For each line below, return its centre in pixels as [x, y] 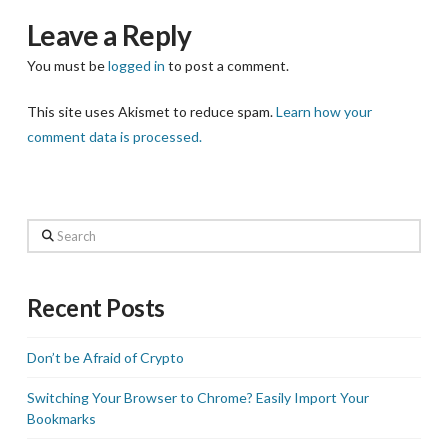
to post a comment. [226, 65]
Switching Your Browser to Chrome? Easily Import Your [197, 397]
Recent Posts [95, 308]
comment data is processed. [114, 136]
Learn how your [323, 111]
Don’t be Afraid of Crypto [105, 357]
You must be [67, 65]
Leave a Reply [109, 34]
